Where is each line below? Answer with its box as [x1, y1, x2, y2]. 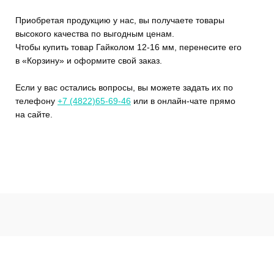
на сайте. [15, 109, 53, 119]
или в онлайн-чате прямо [131, 95, 235, 106]
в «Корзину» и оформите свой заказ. [15, 55, 162, 65]
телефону [15, 95, 57, 106]
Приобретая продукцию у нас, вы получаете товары [15, 15, 224, 25]
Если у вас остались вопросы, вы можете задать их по [15, 82, 233, 92]
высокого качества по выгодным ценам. [15, 28, 174, 39]
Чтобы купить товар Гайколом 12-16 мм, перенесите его [15, 42, 242, 52]
